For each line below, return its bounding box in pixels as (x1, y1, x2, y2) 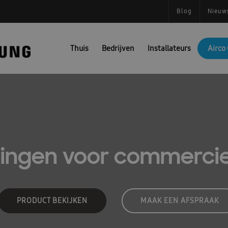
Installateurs (148, 43, 191, 53)
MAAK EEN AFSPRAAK (140, 196, 219, 205)
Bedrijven (102, 43, 134, 53)
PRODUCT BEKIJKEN (17, 196, 88, 205)
